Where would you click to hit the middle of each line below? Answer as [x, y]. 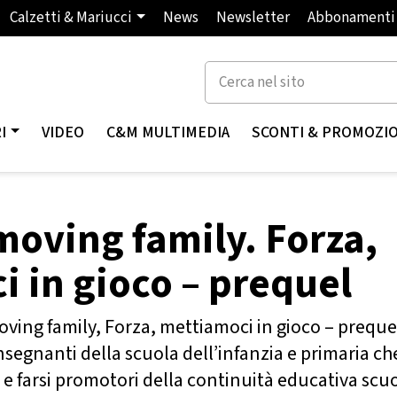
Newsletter [253, 18]
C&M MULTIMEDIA [168, 132]
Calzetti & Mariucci [71, 18]
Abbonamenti [351, 18]
